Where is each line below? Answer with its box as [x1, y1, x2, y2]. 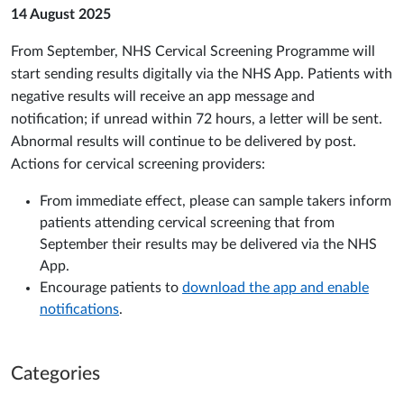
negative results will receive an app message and [11, 89, 315, 105]
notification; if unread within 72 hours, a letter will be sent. [11, 112, 382, 127]
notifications [40, 302, 119, 317]
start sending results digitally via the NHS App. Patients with [11, 67, 392, 82]
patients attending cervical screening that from [40, 216, 335, 231]
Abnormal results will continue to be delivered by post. [11, 134, 356, 150]
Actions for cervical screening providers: [11, 157, 269, 172]
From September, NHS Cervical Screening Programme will [11, 44, 375, 60]
